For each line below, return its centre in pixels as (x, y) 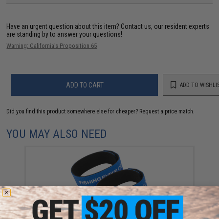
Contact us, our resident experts (165, 26)
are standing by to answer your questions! (65, 34)
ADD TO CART (85, 85)
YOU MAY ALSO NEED (57, 134)
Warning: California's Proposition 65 (52, 46)
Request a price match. (167, 111)
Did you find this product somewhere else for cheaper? (73, 111)
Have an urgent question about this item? (64, 26)
